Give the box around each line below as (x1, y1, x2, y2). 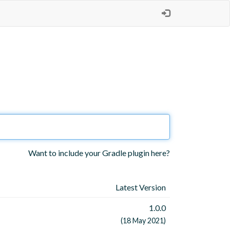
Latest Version (116, 182, 166, 193)
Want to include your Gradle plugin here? (28, 148, 170, 158)
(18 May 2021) (121, 216, 166, 225)
